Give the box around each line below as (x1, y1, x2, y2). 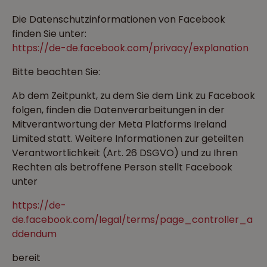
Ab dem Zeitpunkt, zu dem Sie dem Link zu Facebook (12, 89, 255, 103)
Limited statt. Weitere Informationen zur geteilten (12, 132, 244, 145)
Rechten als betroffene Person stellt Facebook (12, 160, 232, 174)
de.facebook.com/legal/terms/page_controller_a (12, 213, 253, 226)
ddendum (12, 227, 57, 241)
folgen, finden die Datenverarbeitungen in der (12, 103, 225, 117)
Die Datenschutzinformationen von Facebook (12, 13, 225, 26)
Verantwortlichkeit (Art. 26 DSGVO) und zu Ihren (12, 146, 238, 160)
